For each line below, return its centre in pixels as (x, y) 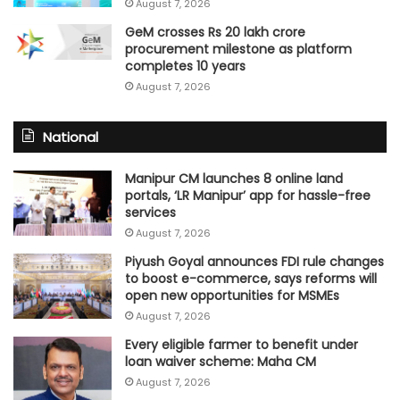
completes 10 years (185, 67)
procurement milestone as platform (238, 50)
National (71, 137)
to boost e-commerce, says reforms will (251, 279)
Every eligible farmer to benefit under (242, 345)
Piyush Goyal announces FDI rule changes (254, 262)
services (150, 213)
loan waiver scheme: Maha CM (221, 362)
